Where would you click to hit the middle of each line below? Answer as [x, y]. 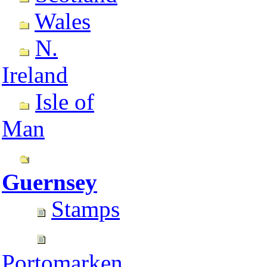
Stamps [86, 209]
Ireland [35, 75]
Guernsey [49, 182]
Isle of [65, 102]
